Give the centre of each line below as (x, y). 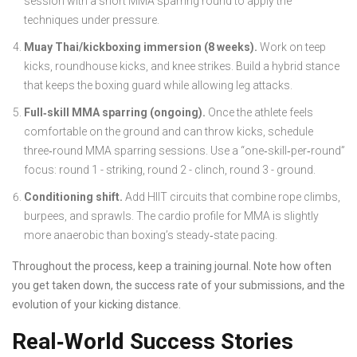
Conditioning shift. (73, 197)
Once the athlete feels (259, 113)
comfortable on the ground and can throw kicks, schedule (169, 132)
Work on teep (292, 47)
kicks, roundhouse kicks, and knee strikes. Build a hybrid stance (182, 67)
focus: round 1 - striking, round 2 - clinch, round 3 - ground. (170, 170)
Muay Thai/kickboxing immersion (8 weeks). (141, 47)
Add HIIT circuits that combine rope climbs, (231, 197)
